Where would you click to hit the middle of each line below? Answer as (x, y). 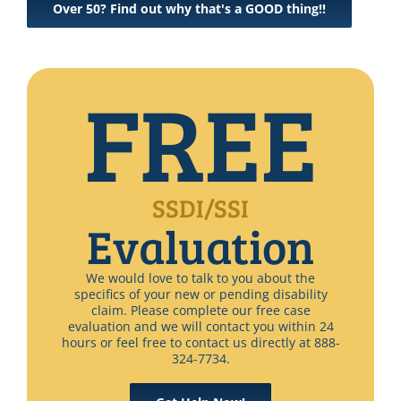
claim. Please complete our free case (200, 311)
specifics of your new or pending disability (200, 294)
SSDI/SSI (200, 208)
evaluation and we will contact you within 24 (200, 327)
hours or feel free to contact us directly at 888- (200, 343)
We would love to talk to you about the (200, 278)
